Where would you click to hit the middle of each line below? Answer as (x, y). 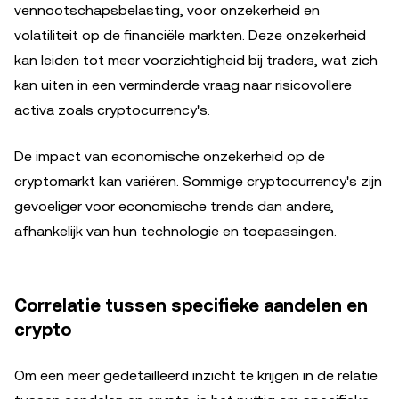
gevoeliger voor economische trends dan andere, (174, 206)
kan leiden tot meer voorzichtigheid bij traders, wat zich (196, 60)
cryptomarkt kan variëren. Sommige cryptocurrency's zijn (198, 181)
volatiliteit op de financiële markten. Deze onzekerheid (190, 35)
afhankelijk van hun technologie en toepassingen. (175, 231)
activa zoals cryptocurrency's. (112, 110)
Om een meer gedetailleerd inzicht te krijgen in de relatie (196, 375)
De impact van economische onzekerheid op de (170, 156)
